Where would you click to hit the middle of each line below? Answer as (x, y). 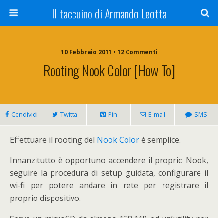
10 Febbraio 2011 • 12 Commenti (109, 52)
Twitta (69, 114)
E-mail (157, 114)
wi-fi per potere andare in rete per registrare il (109, 185)
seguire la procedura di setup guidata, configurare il (109, 173)
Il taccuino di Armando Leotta (109, 13)
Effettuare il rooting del (53, 140)
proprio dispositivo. (45, 198)
